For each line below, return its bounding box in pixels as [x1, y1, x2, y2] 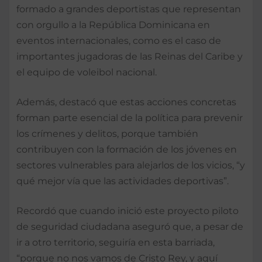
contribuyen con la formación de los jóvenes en [16, 143, 237, 155]
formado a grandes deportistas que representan [16, 3, 241, 15]
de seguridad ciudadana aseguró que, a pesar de [16, 220, 243, 232]
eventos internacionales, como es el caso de [16, 35, 221, 46]
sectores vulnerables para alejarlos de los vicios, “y [16, 159, 245, 171]
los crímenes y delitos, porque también [16, 127, 198, 139]
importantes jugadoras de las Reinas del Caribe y [16, 50, 243, 62]
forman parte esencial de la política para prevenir [16, 112, 243, 123]
